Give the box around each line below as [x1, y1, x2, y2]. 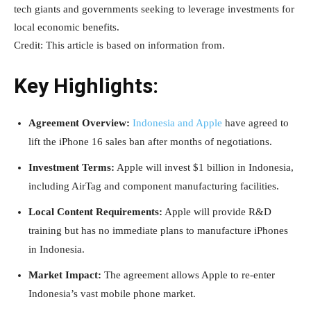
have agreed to [222, 117, 289, 129]
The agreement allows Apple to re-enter [104, 269, 275, 281]
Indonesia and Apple [133, 117, 222, 129]
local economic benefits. [14, 21, 119, 33]
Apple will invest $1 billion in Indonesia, [115, 162, 294, 174]
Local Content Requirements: [28, 206, 162, 218]
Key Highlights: [14, 73, 158, 98]
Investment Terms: [28, 162, 115, 174]
